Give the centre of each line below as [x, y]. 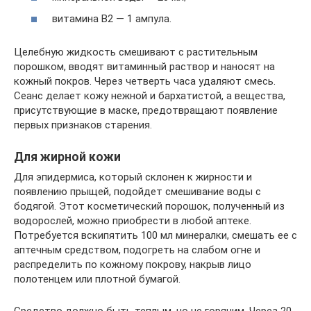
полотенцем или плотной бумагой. [97, 279]
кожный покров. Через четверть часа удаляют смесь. [145, 82]
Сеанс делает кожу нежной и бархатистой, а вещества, [150, 96]
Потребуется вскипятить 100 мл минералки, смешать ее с [155, 236]
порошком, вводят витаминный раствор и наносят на [144, 67]
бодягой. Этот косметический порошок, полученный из [149, 207]
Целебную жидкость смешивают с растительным [136, 52]
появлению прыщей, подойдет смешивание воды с [137, 192]
